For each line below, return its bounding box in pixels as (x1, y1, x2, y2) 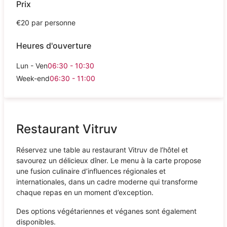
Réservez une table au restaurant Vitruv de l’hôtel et (16, 145, 188, 154)
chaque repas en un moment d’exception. (16, 187, 154, 197)
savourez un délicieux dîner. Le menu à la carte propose (16, 156, 201, 165)
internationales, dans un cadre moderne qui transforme (16, 177, 198, 186)
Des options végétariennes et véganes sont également (16, 206, 197, 215)
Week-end (16, 73, 50, 83)
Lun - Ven (16, 61, 48, 70)
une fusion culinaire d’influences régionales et (16, 166, 166, 175)
